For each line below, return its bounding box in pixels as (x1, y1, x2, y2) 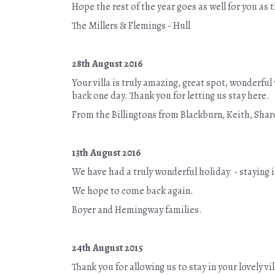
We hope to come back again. (72, 184, 193, 198)
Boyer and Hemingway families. (72, 203, 202, 217)
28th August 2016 (72, 57, 143, 71)
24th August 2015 (72, 241, 143, 255)
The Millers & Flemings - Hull (72, 19, 190, 33)
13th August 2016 (72, 146, 141, 160)
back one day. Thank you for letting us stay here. (72, 89, 269, 103)
